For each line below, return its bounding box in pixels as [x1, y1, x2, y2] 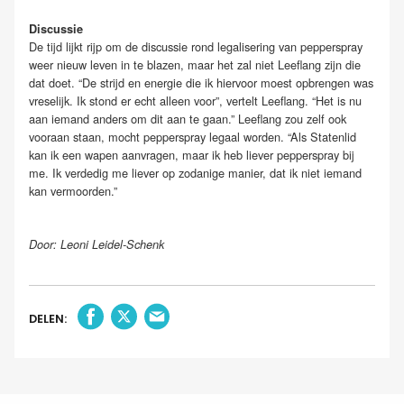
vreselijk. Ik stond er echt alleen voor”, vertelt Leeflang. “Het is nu [29, 91, 362, 109]
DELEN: [29, 311, 67, 327]
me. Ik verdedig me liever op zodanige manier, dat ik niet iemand [29, 163, 362, 181]
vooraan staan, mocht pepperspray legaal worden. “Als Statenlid [29, 127, 356, 145]
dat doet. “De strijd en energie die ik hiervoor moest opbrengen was [29, 73, 373, 91]
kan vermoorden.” [29, 181, 117, 199]
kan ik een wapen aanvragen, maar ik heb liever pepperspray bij [29, 145, 354, 163]
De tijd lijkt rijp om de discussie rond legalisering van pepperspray [29, 37, 363, 55]
